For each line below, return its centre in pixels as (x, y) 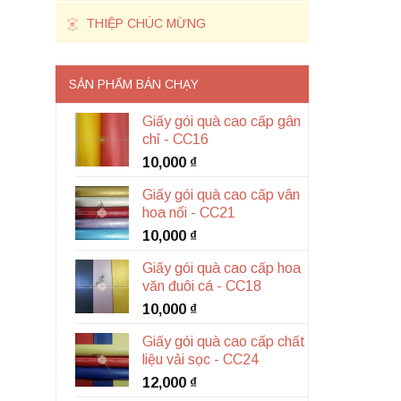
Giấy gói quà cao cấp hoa (221, 268)
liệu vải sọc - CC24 (200, 359)
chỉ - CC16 (175, 139)
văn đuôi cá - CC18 (201, 286)
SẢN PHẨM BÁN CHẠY (134, 84)
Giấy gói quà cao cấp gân (221, 121)
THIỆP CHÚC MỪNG (144, 23)
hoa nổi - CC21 (188, 213)
